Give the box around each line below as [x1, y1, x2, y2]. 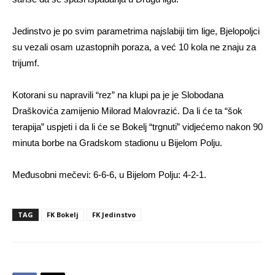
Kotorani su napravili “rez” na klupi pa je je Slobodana [12, 90, 223, 100]
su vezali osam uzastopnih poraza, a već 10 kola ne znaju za [12, 42, 256, 52]
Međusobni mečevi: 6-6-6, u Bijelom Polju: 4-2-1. [12, 169, 206, 180]
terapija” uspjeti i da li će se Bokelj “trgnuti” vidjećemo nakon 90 [12, 122, 263, 132]
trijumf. [12, 58, 39, 68]
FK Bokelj [47, 210, 79, 219]
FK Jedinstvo [92, 210, 136, 219]
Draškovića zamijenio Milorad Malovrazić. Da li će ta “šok [12, 106, 242, 116]
